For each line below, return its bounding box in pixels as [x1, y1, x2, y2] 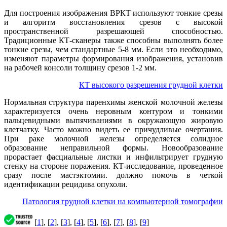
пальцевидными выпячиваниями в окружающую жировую [4, 116, 223, 125]
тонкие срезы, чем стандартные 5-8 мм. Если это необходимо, [4, 45, 223, 54]
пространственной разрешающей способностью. [4, 26, 223, 35]
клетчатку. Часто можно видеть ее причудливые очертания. [4, 125, 223, 134]
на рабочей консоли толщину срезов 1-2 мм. [4, 63, 157, 72]
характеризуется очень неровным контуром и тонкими [4, 106, 223, 116]
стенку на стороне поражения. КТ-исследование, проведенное [4, 161, 223, 170]
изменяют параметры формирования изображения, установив [4, 54, 223, 63]
